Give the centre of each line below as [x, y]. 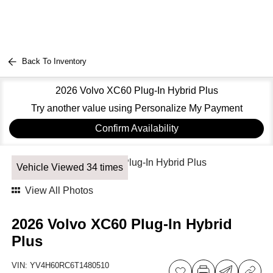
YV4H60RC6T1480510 [70, 265]
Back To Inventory [55, 61]
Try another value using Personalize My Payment [136, 108]
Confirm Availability [136, 128]
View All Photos [59, 190]
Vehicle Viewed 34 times [70, 167]
